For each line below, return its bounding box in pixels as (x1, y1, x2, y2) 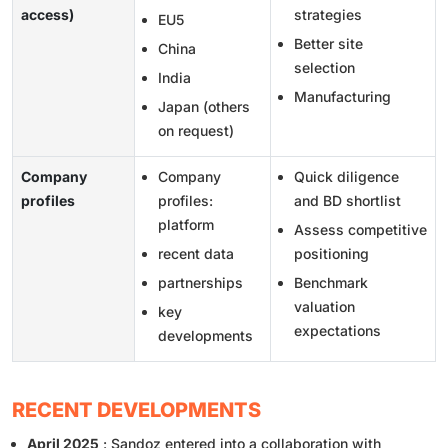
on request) (158, 122, 234, 140)
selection (294, 59, 355, 77)
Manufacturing (294, 88, 391, 106)
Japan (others (158, 98, 250, 116)
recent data (158, 245, 234, 263)
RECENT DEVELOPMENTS (12, 398, 261, 423)
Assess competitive (294, 221, 427, 239)
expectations (294, 322, 381, 340)
